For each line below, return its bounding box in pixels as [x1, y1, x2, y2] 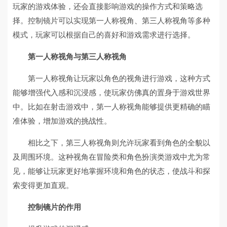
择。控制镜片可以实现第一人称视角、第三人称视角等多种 [13, 16, 210, 25]
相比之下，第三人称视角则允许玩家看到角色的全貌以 [28, 138, 210, 147]
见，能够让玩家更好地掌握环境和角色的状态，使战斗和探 [13, 166, 210, 176]
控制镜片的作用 [28, 202, 81, 212]
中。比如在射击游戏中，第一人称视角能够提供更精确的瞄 [13, 102, 210, 111]
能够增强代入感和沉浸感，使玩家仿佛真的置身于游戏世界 [13, 88, 210, 97]
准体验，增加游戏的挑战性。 [13, 116, 111, 126]
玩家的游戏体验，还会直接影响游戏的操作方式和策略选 [13, 2, 203, 11]
